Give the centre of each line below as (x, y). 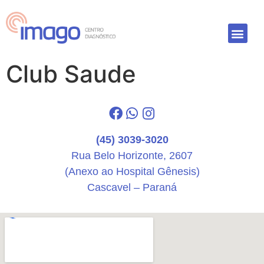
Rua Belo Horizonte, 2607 (132, 156)
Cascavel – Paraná (132, 188)
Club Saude (71, 74)
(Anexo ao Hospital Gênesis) (132, 172)
